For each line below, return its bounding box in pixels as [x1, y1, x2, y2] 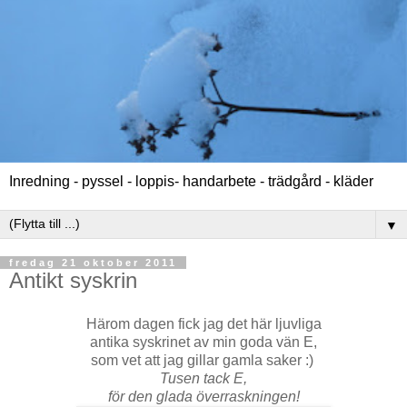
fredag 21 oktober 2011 [9, 257, 177, 269]
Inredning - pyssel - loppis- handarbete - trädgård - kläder [9, 174, 373, 190]
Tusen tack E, [160, 371, 247, 387]
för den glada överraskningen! [107, 389, 300, 405]
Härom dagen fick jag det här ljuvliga [85, 316, 322, 333]
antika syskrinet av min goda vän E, [90, 334, 317, 351]
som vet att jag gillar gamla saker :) [90, 352, 317, 369]
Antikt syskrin [9, 268, 137, 293]
